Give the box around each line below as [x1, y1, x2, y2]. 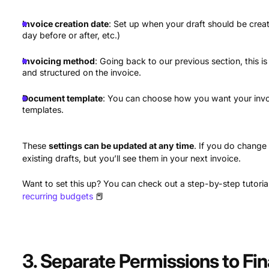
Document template [22, 93, 103, 104]
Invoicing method [22, 56, 95, 67]
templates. [22, 104, 64, 115]
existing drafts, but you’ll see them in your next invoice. [22, 153, 241, 164]
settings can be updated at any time [49, 141, 195, 151]
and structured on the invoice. [22, 67, 142, 78]
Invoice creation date [22, 19, 109, 29]
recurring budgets [22, 191, 94, 202]
